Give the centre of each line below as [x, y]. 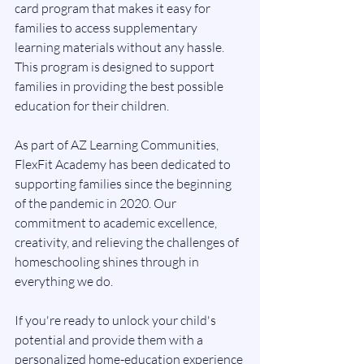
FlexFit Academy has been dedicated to [124, 164]
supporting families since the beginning [124, 183]
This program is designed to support [116, 66]
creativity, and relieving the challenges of [128, 242]
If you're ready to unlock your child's [117, 320]
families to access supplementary [107, 27]
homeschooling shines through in [108, 261]
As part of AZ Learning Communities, [118, 144]
